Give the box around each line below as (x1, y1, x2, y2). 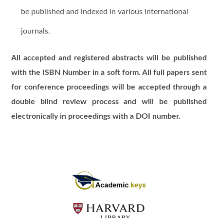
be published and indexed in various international (21, 8, 189, 16)
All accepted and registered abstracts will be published (11, 54, 207, 62)
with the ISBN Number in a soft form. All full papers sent (11, 69, 207, 77)
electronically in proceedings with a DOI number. (11, 112, 181, 121)
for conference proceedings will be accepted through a (11, 83, 207, 91)
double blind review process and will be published (11, 98, 207, 106)
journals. (21, 27, 51, 36)
